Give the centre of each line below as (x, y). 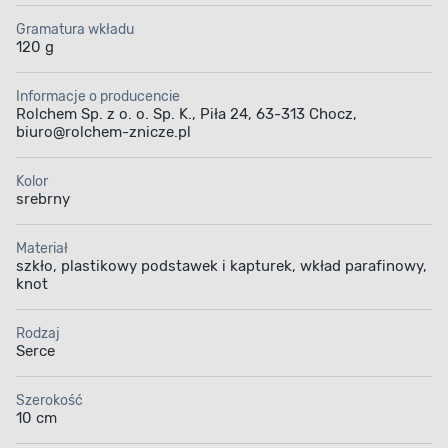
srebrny (43, 199)
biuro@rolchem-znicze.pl (103, 132)
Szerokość (49, 401)
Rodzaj (38, 334)
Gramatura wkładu (75, 30)
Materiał (42, 249)
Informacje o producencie (98, 97)
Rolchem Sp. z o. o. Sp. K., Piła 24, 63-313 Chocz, (186, 114)
